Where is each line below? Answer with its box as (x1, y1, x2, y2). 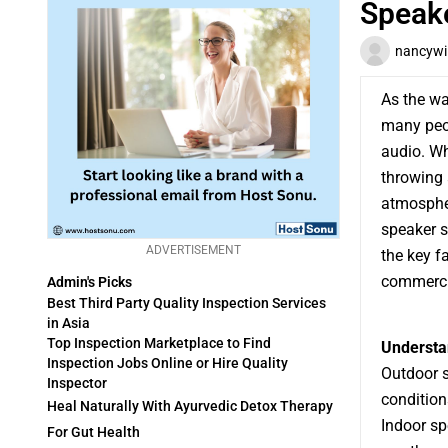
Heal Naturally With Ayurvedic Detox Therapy (47, 398, 333, 415)
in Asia (47, 315, 90, 332)
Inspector (47, 375, 107, 392)
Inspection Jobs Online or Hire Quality (47, 355, 288, 372)
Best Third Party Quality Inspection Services (47, 295, 326, 312)
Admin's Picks (47, 274, 132, 291)
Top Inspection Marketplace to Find (47, 335, 271, 352)
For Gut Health (47, 424, 140, 441)
